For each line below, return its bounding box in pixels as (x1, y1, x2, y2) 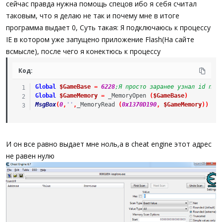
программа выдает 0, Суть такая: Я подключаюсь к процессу (6, 23, 211, 32)
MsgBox (35, 101, 56, 108)
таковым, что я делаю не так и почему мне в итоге (6, 11, 179, 20)
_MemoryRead (76, 101, 115, 108)
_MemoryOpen (108, 92, 146, 99)
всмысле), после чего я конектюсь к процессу (6, 47, 161, 56)
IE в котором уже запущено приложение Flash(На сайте (6, 35, 194, 44)
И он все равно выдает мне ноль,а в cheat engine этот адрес (6, 139, 212, 149)
